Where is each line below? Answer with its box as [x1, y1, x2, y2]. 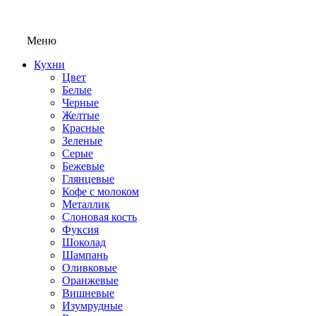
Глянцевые [62, 173, 114, 185]
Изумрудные [62, 300, 123, 312]
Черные [62, 97, 99, 109]
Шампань [62, 249, 108, 261]
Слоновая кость [62, 211, 137, 223]
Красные [62, 122, 104, 134]
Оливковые [62, 262, 117, 274]
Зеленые [62, 135, 102, 147]
